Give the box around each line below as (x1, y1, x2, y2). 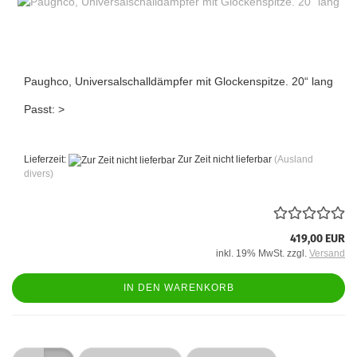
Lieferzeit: (24, 154, 69, 166)
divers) (24, 167, 53, 179)
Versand (309, 247, 345, 259)
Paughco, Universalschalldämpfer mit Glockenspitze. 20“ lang (24, 75, 333, 88)
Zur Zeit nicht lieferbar (175, 154, 272, 166)
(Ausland (274, 154, 313, 166)
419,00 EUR (290, 231, 345, 245)
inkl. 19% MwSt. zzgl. (216, 247, 309, 259)
